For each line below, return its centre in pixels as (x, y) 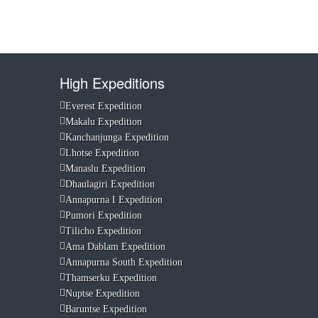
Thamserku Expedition (111, 278)
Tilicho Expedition (103, 231)
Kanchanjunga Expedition (117, 137)
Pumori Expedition (103, 215)
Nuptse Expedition (102, 294)
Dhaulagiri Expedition (110, 184)
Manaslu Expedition (105, 169)
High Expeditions (112, 83)
